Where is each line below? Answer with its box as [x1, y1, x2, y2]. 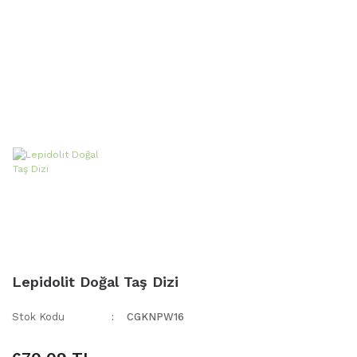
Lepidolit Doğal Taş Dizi [12, 273, 178, 291]
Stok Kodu [12, 311, 65, 324]
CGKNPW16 [127, 311, 185, 324]
